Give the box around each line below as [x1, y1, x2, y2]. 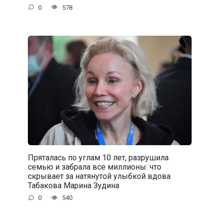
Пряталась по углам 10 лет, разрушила [27, 153, 169, 162]
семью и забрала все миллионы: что [27, 162, 161, 172]
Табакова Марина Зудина [27, 180, 119, 190]
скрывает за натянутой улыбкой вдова [27, 171, 171, 181]
